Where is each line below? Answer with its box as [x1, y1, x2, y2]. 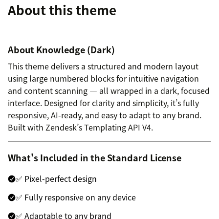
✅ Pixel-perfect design [16, 173, 97, 184]
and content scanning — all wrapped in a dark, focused [8, 85, 210, 96]
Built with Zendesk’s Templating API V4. [8, 121, 153, 133]
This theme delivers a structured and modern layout [8, 60, 198, 72]
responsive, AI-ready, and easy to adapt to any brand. [8, 109, 201, 121]
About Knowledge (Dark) [8, 43, 115, 56]
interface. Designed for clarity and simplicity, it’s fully [8, 97, 199, 109]
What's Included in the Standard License [8, 151, 181, 164]
